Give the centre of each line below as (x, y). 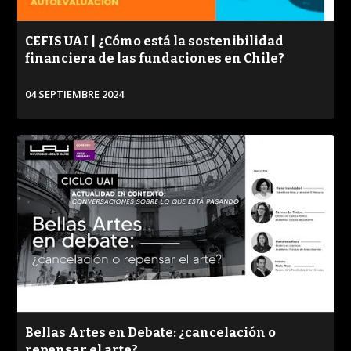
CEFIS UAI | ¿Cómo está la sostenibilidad (155, 41)
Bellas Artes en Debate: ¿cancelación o (151, 332)
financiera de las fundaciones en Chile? (155, 58)
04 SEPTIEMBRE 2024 (75, 94)
